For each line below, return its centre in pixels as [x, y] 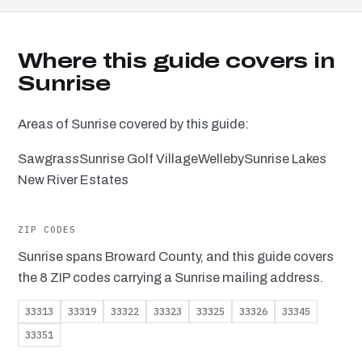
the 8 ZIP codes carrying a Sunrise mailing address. [170, 278]
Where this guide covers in [177, 61]
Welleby [221, 159]
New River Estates [73, 180]
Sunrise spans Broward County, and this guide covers [176, 257]
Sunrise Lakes [285, 159]
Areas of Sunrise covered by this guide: [133, 124]
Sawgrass [48, 159]
